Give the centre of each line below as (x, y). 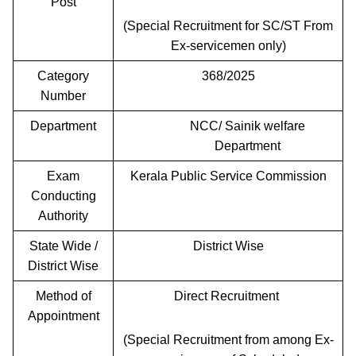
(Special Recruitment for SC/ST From (228, 25)
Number (63, 95)
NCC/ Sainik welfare (247, 126)
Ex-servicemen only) (228, 45)
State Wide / (63, 246)
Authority (63, 215)
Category (63, 75)
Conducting (63, 195)
